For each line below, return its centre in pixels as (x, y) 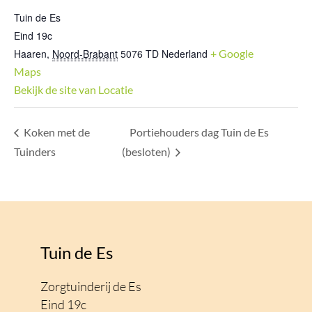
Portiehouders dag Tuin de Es (200, 132)
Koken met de (56, 132)
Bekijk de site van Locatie (73, 90)
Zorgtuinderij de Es (91, 287)
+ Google (232, 54)
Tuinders (35, 152)
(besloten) (148, 152)
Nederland (185, 54)
